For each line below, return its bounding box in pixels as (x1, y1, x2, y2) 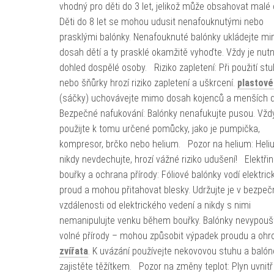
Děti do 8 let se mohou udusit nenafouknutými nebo (59, 16, 264, 28)
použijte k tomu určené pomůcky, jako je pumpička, (59, 123, 260, 135)
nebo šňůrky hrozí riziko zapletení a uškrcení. (59, 77, 237, 89)
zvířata (59, 245, 88, 257)
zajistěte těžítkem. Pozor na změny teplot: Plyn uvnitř (59, 261, 273, 272)
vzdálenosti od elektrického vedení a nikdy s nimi (59, 199, 251, 211)
